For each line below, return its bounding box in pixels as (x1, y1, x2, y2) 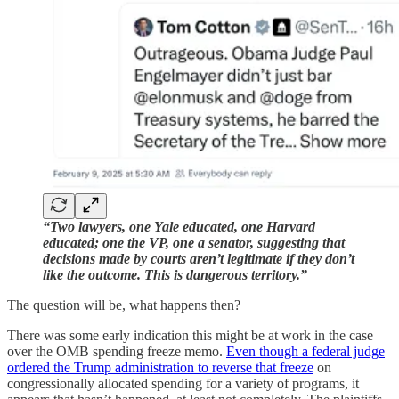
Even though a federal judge (226, 344, 385, 360)
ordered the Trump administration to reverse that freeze (7, 360, 313, 376)
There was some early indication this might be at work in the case (7, 328, 373, 344)
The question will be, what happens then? (7, 297, 240, 313)
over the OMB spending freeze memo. (7, 344, 226, 360)
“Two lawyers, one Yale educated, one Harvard (43, 219, 315, 235)
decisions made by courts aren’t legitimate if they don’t (43, 251, 354, 267)
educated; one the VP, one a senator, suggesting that (43, 235, 345, 251)
